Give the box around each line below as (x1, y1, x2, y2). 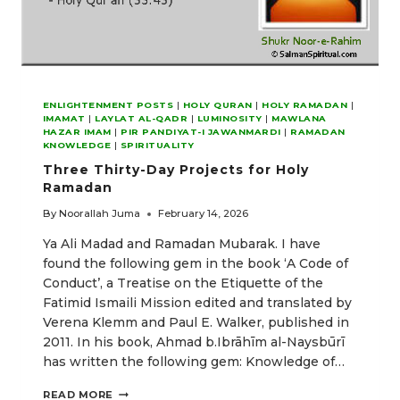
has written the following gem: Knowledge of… (43, 354, 345, 371)
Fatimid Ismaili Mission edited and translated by (43, 295, 352, 312)
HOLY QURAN (182, 100, 253, 111)
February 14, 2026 (158, 207, 249, 221)
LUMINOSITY (196, 113, 262, 124)
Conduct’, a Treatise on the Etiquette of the (43, 275, 323, 292)
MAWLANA (271, 113, 327, 124)
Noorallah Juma (59, 207, 141, 221)
